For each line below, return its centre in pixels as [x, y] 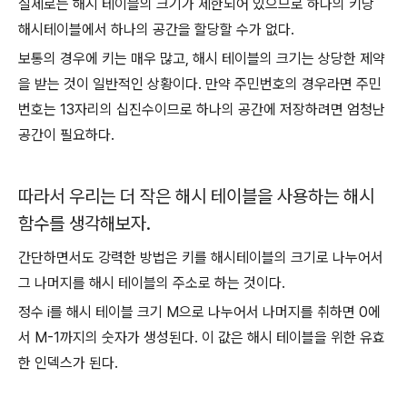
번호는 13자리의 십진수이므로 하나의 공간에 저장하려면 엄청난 [202, 109]
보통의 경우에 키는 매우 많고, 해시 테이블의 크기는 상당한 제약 [202, 59]
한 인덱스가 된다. [68, 363]
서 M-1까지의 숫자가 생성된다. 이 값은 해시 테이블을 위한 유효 [202, 338]
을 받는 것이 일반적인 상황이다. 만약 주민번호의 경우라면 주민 [200, 84]
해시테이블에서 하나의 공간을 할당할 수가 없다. [156, 30]
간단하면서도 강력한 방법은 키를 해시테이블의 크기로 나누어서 [201, 258]
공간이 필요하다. [66, 135]
